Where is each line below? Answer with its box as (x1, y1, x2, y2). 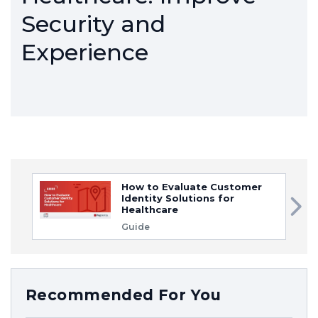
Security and (21, 10, 165, 38)
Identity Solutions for (121, 192, 234, 204)
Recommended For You (26, 286, 221, 304)
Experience (21, 38, 148, 66)
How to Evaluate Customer (121, 181, 262, 192)
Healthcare (121, 204, 178, 215)
